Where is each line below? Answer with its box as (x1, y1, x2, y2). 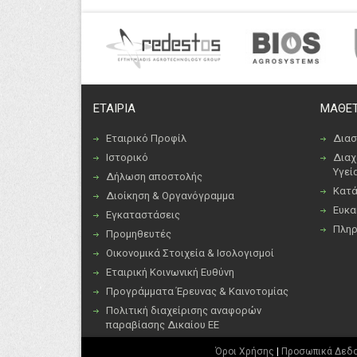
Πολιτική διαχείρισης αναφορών (106, 304, 261, 317)
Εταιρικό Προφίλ (106, 132, 186, 145)
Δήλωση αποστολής (106, 171, 202, 183)
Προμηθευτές (106, 228, 171, 241)
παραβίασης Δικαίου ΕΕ (106, 319, 219, 331)
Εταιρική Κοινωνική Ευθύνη (106, 266, 234, 279)
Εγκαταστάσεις (106, 209, 180, 222)
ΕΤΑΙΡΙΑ (93, 101, 135, 116)
